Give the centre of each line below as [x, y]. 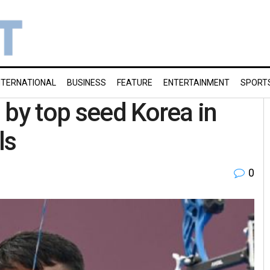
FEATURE [135, 83]
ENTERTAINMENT [196, 83]
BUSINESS [86, 83]
